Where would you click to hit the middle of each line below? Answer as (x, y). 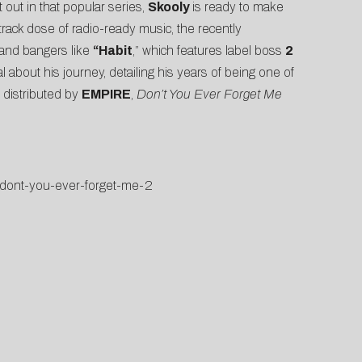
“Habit (112, 51)
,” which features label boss (208, 51)
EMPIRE (106, 95)
